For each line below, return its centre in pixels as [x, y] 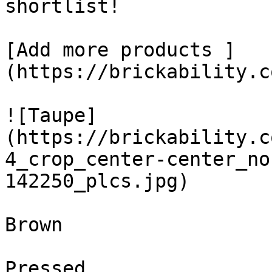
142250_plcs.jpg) [97, 181]
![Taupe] [51, 115]
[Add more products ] [120, 50]
